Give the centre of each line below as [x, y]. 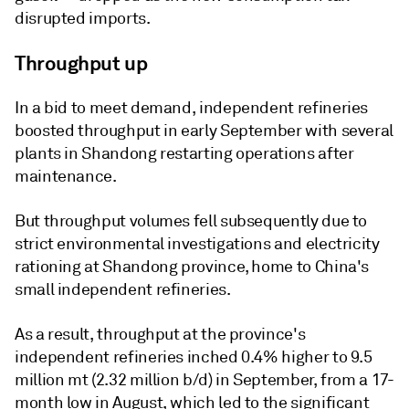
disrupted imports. [83, 18]
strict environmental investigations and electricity [197, 244]
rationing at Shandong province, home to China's [192, 267]
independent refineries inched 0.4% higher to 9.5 [194, 357]
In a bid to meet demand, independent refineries [192, 108]
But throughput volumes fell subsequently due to [191, 221]
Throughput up [81, 63]
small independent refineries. [123, 289]
